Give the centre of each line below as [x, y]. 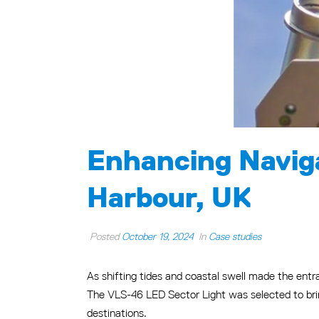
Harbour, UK [169, 197]
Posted [104, 236]
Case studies [235, 236]
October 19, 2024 [157, 236]
